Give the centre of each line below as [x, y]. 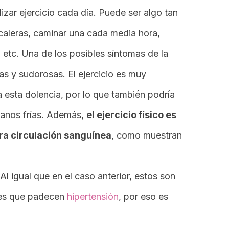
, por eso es [143, 197]
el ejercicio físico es [131, 115]
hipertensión [93, 197]
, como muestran [147, 135]
